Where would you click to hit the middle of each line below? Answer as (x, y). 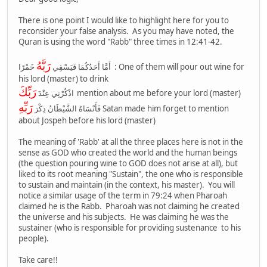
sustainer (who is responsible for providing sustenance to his (130, 227)
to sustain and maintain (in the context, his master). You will (127, 184)
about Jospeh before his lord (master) (87, 120)
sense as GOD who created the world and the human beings (128, 152)
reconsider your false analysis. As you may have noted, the (126, 31)
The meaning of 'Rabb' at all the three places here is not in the (131, 142)
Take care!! (38, 260)
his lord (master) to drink (63, 78)
